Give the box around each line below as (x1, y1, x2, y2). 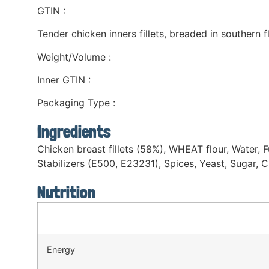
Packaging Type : (37, 97, 115, 109)
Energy (47, 244, 75, 255)
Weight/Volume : (37, 50, 111, 63)
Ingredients (37, 122, 111, 142)
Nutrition (37, 183, 95, 203)
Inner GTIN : (37, 74, 91, 86)
